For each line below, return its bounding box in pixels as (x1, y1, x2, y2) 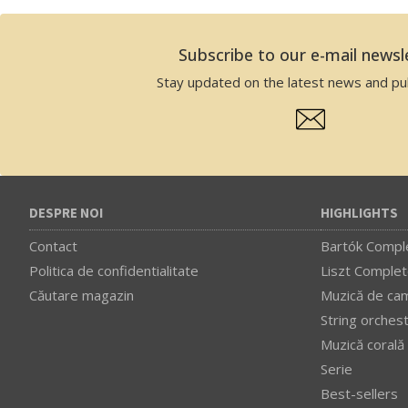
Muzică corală (321, 334, 404, 353)
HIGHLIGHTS (321, 203, 398, 223)
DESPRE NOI (29, 203, 103, 223)
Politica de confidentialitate (29, 260, 199, 280)
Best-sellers (321, 383, 398, 403)
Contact (29, 236, 77, 255)
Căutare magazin (29, 285, 134, 304)
